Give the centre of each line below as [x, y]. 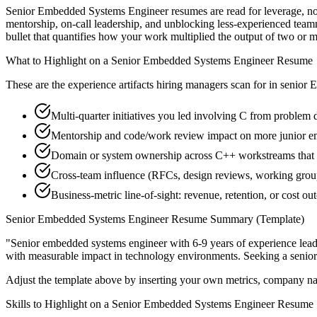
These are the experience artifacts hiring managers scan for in [142, 85]
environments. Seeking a [232, 256]
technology [150, 256]
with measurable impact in [65, 256]
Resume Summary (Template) [236, 219]
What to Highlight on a [58, 61]
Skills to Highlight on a [59, 304]
